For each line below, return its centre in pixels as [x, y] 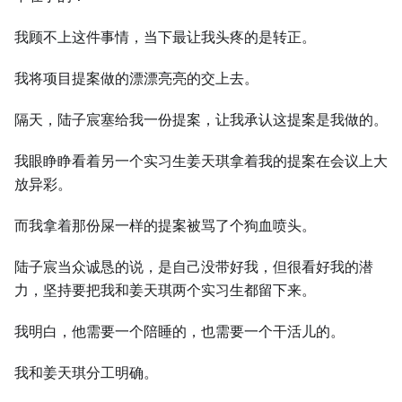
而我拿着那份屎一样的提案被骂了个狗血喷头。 [165, 226]
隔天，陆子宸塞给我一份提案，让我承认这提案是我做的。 [201, 120]
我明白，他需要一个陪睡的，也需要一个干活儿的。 [179, 332]
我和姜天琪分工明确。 [86, 373]
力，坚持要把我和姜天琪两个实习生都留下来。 [165, 290]
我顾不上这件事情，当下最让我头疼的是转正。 [165, 37]
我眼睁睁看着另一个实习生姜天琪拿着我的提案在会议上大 [201, 161]
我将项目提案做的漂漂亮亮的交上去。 [136, 79]
